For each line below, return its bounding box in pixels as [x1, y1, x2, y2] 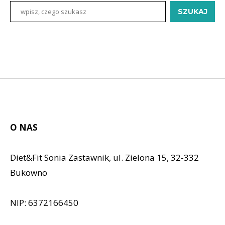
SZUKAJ [178, 7, 207, 16]
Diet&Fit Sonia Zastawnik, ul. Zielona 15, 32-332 [10, 152, 199, 163]
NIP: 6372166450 [10, 197, 78, 208]
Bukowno [10, 167, 47, 178]
